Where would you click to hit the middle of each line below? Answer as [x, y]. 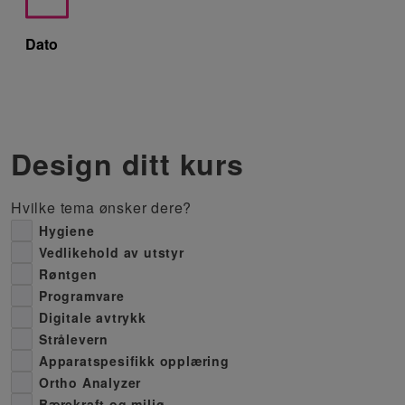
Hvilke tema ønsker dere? [102, 207]
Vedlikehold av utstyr [112, 252]
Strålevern [74, 339]
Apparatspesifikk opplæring [134, 360]
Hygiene [67, 230]
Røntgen [68, 273]
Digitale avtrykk [93, 317]
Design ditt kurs [127, 164]
